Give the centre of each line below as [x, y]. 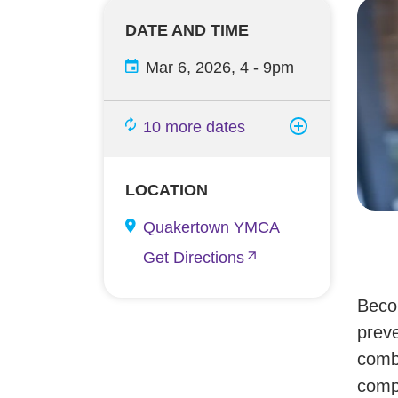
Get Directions [194, 258]
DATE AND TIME [187, 30]
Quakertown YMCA [211, 227]
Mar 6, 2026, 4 [197, 68]
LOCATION [167, 190]
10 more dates [194, 127]
